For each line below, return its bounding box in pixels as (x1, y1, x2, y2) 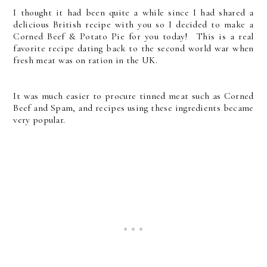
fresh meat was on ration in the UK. (13, 54, 157, 66)
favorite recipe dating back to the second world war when (13, 42, 254, 54)
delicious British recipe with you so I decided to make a (13, 18, 254, 30)
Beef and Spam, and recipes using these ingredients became (13, 101, 254, 114)
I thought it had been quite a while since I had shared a (13, 6, 254, 18)
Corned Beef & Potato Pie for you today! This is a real (13, 30, 254, 42)
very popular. (13, 113, 66, 126)
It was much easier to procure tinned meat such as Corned (13, 89, 254, 102)
